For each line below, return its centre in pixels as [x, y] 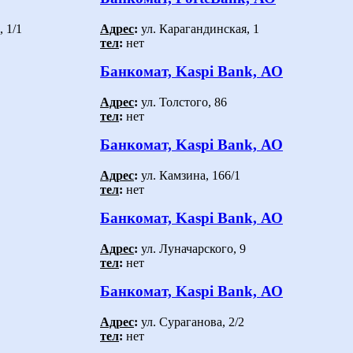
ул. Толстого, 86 [182, 102]
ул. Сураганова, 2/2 [191, 321]
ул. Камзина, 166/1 [189, 175]
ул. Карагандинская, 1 [199, 28]
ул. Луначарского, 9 [192, 248]
